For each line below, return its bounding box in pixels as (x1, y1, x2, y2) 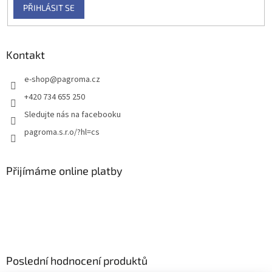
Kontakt (6, 47, 45, 61)
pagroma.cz (57, 73, 100, 86)
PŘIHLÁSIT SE (22, 2, 75, 13)
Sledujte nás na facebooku (24, 108, 121, 121)
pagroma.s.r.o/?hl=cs (24, 126, 100, 138)
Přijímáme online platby (6, 163, 123, 177)
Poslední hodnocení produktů (6, 253, 148, 267)
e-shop (24, 73, 50, 86)
